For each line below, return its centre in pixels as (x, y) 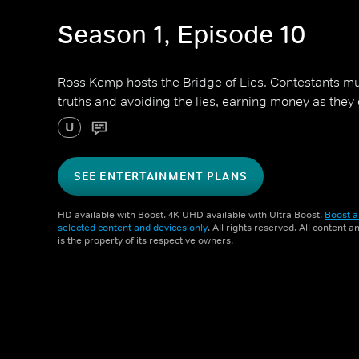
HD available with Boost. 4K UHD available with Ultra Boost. (191, 215)
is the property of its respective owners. (145, 240)
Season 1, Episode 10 (182, 35)
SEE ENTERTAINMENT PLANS (161, 176)
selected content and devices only (133, 228)
